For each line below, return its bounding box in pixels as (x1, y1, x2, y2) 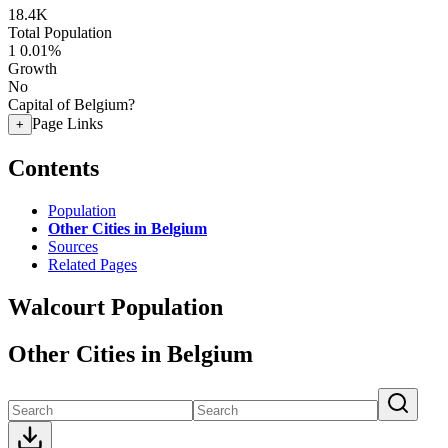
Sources (48, 237, 98, 255)
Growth (8, 60, 57, 77)
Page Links (32, 115, 103, 132)
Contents (8, 154, 99, 181)
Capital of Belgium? (8, 96, 135, 113)
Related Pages (48, 255, 137, 273)
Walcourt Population (8, 293, 223, 320)
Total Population (8, 24, 112, 41)
